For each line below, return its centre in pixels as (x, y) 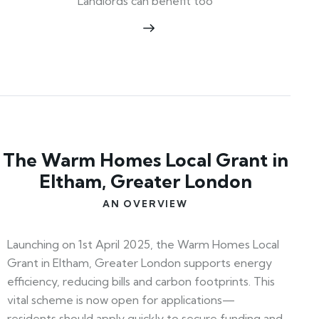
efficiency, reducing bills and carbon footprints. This (141, 281)
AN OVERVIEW (145, 203)
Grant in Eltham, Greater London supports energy (140, 262)
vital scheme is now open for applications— (121, 299)
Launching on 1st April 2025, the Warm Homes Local (143, 244)
